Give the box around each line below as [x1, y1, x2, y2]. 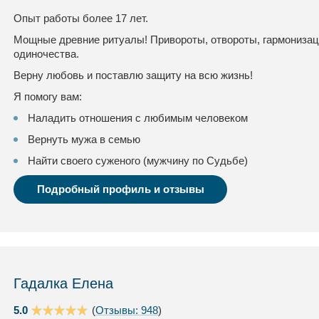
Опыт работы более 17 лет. [14, 12, 148, 24]
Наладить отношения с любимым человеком [28, 112, 248, 124]
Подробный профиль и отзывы [36, 183, 204, 195]
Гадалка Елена [14, 276, 113, 291]
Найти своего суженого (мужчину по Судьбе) [28, 155, 248, 167]
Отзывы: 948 [95, 304, 158, 316]
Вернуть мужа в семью [28, 133, 140, 145]
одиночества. [14, 48, 79, 60]
